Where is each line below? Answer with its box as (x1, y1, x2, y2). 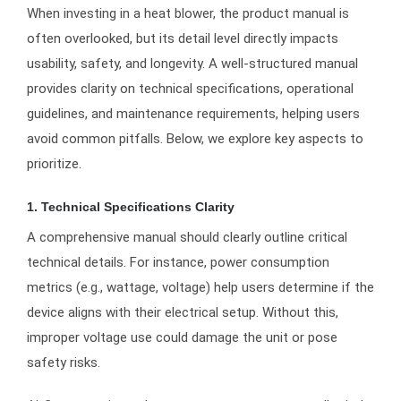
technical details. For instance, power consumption (27, 254, 329, 271)
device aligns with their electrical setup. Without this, (27, 304, 338, 321)
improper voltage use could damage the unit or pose (27, 329, 337, 346)
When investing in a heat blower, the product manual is (27, 5, 349, 21)
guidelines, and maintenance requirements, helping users (27, 106, 360, 122)
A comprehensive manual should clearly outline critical (27, 229, 347, 246)
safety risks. (27, 354, 100, 371)
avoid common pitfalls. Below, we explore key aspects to (27, 131, 363, 147)
